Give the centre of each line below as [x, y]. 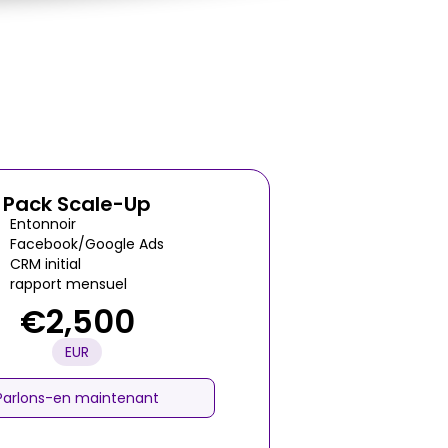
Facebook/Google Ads [87, 244]
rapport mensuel [68, 284]
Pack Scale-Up [77, 204]
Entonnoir [43, 224]
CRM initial [45, 264]
